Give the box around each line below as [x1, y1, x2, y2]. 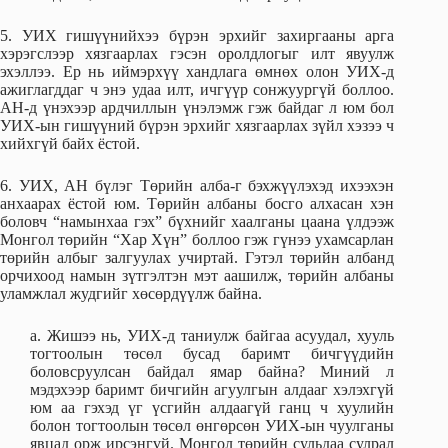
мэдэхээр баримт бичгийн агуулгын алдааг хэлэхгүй [30, 381, 395, 399]
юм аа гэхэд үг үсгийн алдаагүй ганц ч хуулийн [30, 399, 395, 417]
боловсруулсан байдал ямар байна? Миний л [30, 363, 395, 381]
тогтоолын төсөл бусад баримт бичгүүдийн [30, 345, 395, 363]
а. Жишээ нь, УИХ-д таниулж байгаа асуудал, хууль [30, 327, 395, 345]
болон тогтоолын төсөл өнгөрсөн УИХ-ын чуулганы [30, 417, 395, 435]
